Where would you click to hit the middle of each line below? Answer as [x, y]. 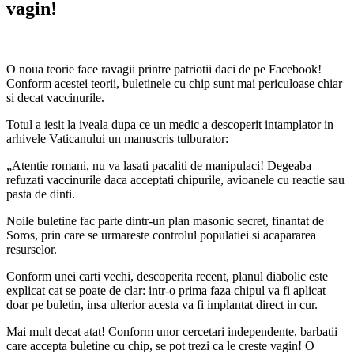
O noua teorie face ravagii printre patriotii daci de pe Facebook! [164, 69]
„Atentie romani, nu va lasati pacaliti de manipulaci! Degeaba [159, 165]
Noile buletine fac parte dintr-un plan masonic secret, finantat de [165, 220]
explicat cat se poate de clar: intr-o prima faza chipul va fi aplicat [166, 290]
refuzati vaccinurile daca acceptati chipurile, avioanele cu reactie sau [175, 179]
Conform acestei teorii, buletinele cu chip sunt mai [132, 83]
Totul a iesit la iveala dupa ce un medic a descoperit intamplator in [170, 124]
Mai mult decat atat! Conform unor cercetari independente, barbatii [172, 331]
